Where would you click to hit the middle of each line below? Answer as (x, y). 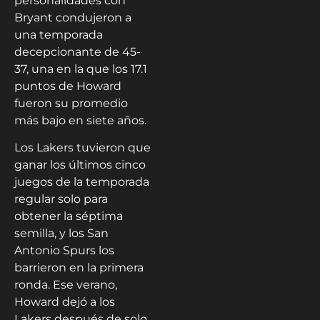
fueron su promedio (71, 103)
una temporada (59, 34)
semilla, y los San (61, 234)
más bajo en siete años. (80, 120)
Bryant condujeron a (73, 17)
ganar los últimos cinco (80, 165)
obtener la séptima (69, 216)
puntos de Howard (68, 86)
